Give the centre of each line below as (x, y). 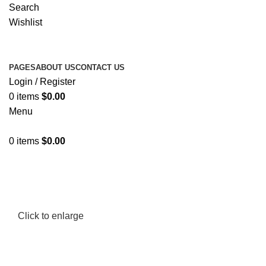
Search (24, 7)
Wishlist (26, 22)
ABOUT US (56, 67)
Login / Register (42, 82)
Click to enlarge (51, 216)
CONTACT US (100, 67)
